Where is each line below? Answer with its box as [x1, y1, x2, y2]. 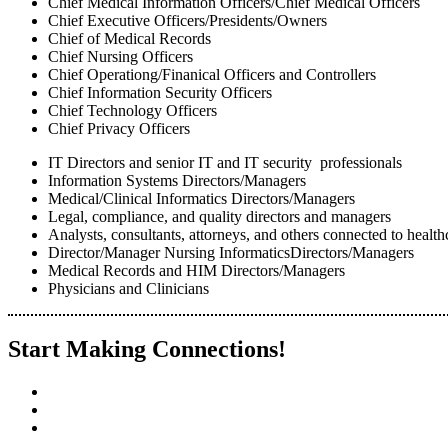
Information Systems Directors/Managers [48, 172, 306, 189]
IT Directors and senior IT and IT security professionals [48, 154, 402, 171]
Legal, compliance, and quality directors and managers [48, 208, 391, 225]
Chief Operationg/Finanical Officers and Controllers [48, 66, 376, 83]
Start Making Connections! [8, 335, 286, 362]
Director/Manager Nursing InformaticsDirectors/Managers [48, 244, 418, 261]
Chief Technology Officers [48, 102, 217, 119]
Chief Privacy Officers [48, 120, 190, 137]
